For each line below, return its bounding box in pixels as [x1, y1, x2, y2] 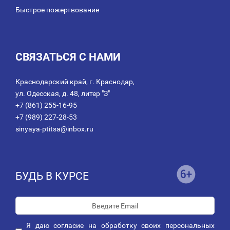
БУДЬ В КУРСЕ [15, 170, 89, 183]
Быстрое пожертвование [15, 6, 99, 14]
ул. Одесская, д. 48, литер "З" [15, 89, 110, 98]
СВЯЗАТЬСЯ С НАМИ [15, 51, 121, 64]
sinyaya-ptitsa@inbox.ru [15, 125, 93, 133]
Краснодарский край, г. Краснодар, [15, 78, 135, 86]
